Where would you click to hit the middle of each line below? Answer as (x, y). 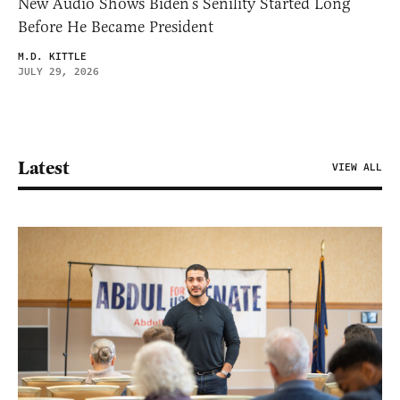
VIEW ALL (357, 168)
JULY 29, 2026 (58, 72)
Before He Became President (116, 27)
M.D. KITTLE (52, 57)
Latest (43, 168)
